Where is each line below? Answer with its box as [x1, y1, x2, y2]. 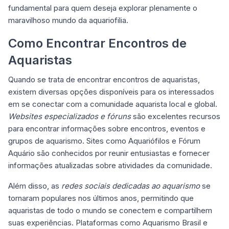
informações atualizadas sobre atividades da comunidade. [8, 161, 212, 170]
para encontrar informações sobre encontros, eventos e [8, 124, 205, 133]
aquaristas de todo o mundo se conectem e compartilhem [8, 205, 212, 215]
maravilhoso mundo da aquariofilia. [8, 15, 128, 25]
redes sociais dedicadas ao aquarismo [61, 181, 200, 191]
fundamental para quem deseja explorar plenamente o [8, 3, 197, 13]
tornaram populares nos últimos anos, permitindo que [8, 193, 194, 203]
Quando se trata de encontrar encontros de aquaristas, [8, 75, 200, 84]
